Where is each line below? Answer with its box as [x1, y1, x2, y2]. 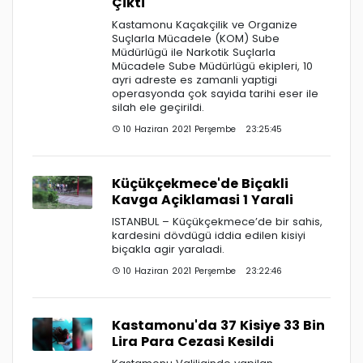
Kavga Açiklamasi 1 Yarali [112, 190, 293, 209]
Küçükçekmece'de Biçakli [112, 173, 288, 193]
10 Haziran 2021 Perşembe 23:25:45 [120, 122, 282, 135]
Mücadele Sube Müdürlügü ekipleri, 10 [112, 58, 313, 74]
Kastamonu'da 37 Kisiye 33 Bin [112, 315, 325, 335]
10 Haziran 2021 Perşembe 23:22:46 [120, 264, 282, 277]
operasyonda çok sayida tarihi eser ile [112, 85, 318, 101]
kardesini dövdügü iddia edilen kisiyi [112, 227, 305, 243]
